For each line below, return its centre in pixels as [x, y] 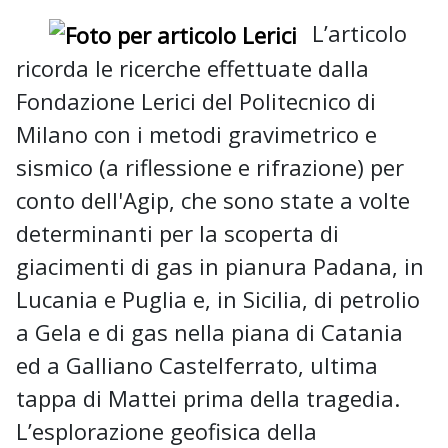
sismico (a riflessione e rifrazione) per [210, 167]
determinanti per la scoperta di [177, 233]
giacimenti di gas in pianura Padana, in [220, 266]
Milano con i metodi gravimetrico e [196, 134]
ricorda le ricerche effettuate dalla [192, 68]
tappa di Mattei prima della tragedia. [208, 398]
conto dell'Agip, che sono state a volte [213, 200]
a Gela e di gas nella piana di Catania [209, 332]
